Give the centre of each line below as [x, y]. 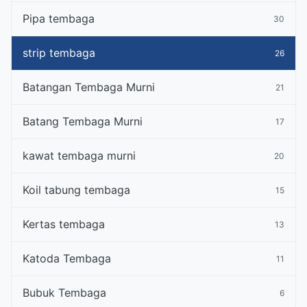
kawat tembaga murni [79, 156]
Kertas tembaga [64, 224]
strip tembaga [59, 53]
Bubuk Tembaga [64, 293]
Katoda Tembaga [67, 258]
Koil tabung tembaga [76, 190]
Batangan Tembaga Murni [89, 87]
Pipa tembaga [59, 19]
